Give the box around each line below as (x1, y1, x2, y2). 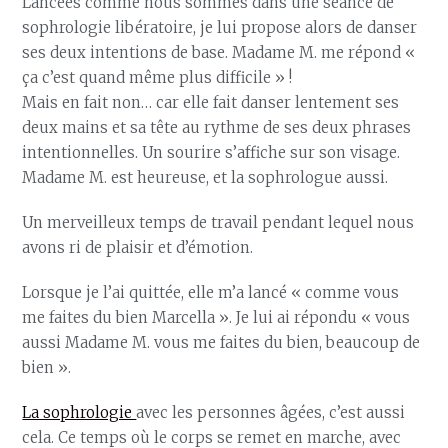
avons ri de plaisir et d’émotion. (22, 238, 254, 257)
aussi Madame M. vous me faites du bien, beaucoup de (22, 333, 421, 352)
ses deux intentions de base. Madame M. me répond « (22, 43, 416, 62)
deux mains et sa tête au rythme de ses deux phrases (22, 118, 412, 137)
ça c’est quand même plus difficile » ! (22, 68, 297, 87)
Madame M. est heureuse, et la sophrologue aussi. (22, 168, 393, 187)
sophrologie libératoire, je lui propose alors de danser (22, 18, 418, 37)
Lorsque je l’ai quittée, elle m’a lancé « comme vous (22, 283, 400, 302)
